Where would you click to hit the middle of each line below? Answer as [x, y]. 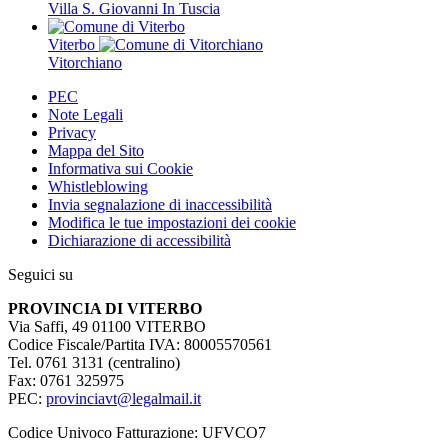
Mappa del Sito [96, 150]
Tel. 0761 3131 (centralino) [94, 362]
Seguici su [40, 274]
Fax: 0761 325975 [66, 380]
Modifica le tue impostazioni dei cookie [172, 222]
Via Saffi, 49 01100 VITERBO [107, 326]
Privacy [72, 132]
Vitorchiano [85, 62]
